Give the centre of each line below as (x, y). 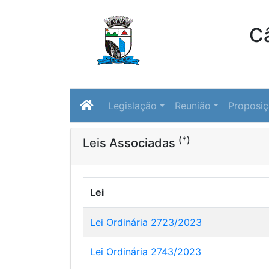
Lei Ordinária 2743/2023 (146, 252)
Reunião (192, 106)
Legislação (132, 106)
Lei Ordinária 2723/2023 (146, 222)
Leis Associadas (131, 143)
